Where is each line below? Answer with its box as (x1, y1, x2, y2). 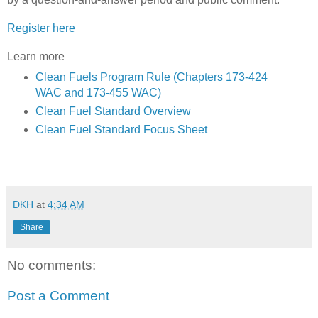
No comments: (7, 257, 96, 273)
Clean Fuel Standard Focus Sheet (35, 123, 207, 136)
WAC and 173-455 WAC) (35, 86, 161, 99)
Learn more (7, 50, 65, 62)
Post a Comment (7, 288, 109, 304)
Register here (7, 21, 75, 34)
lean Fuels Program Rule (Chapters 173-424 (43, 70, 268, 83)
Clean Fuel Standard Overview (35, 104, 191, 117)
